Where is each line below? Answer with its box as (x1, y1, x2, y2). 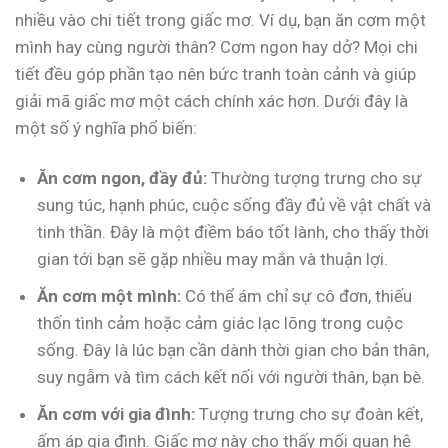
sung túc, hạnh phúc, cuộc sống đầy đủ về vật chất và (37, 194, 432, 215)
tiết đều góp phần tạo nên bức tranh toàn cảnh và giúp (15, 64, 416, 85)
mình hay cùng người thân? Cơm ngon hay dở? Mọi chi (15, 37, 418, 58)
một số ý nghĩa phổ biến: (15, 118, 197, 139)
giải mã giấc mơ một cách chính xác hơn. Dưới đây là (15, 91, 408, 112)
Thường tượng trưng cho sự (207, 167, 423, 188)
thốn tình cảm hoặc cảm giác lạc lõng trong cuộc (37, 312, 404, 333)
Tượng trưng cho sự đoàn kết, (195, 403, 424, 424)
